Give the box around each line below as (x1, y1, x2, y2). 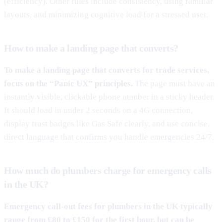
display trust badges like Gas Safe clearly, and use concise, (4, 118, 210, 128)
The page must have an (133, 78, 215, 88)
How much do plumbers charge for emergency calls (4, 165, 212, 176)
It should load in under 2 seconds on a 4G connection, (4, 105, 193, 115)
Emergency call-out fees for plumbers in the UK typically (4, 201, 213, 211)
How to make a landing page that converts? (4, 42, 178, 54)
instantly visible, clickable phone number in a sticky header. (4, 92, 215, 102)
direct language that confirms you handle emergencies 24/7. (4, 132, 214, 142)
